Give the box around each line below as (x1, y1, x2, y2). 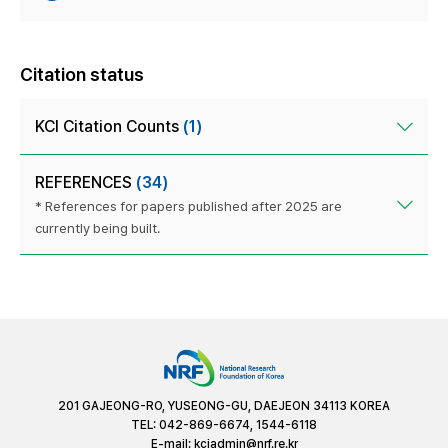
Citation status (20, 64, 144, 86)
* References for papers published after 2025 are (35, 198, 342, 215)
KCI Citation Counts (35, 117, 183, 137)
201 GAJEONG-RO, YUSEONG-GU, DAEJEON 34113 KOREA (58, 398, 390, 413)
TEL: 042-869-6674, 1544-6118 (131, 417, 317, 432)
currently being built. (35, 220, 160, 237)
